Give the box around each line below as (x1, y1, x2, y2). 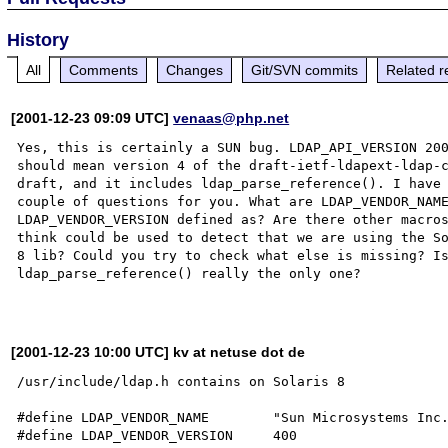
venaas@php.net (173, 109, 290, 126)
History (7, 29, 70, 50)
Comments (69, 61, 139, 78)
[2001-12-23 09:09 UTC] (11, 109, 174, 126)
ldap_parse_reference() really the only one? (17, 265, 362, 281)
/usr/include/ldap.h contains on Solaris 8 (17, 373, 346, 389)
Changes (166, 61, 224, 78)
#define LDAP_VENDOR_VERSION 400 (17, 427, 298, 443)
